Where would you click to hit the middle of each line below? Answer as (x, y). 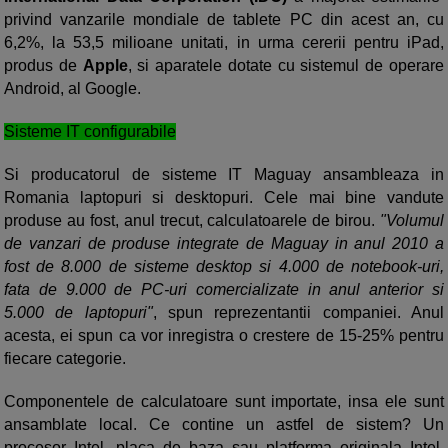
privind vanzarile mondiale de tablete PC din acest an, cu (224, 19)
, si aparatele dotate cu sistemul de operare (286, 65)
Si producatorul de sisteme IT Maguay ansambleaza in (224, 174)
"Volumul (412, 220)
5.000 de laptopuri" (78, 312)
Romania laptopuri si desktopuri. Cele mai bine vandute (224, 197)
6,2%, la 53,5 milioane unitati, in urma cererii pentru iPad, (224, 42)
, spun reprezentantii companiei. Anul (298, 312)
